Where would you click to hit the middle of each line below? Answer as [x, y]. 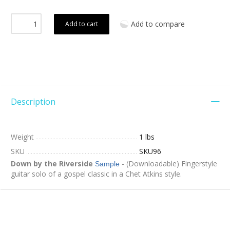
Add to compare [158, 24]
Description [33, 102]
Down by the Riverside [52, 164]
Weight [22, 137]
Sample [107, 164]
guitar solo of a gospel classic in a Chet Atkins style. [96, 174]
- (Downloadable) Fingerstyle [168, 164]
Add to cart [82, 24]
